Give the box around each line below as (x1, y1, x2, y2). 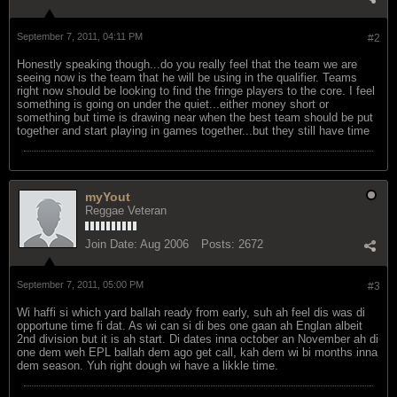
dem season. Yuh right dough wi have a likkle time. (17, 358, 278, 372)
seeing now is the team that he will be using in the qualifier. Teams (17, 70, 357, 84)
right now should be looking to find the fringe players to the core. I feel (17, 83, 375, 97)
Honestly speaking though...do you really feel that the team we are (17, 57, 357, 71)
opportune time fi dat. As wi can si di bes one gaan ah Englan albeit (17, 318, 362, 332)
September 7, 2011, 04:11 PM (17, 30, 143, 42)
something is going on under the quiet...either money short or (17, 97, 329, 111)
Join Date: (85, 237, 137, 251)
